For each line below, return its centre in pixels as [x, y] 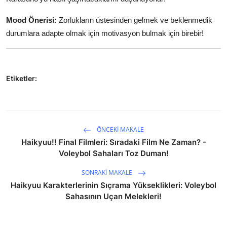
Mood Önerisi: [31, 20]
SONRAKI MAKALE [107, 172]
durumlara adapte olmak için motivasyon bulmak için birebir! [105, 33]
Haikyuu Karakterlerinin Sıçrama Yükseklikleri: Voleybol [113, 185]
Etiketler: [22, 78]
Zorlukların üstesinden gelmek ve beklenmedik [135, 20]
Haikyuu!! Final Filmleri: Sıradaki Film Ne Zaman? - [113, 142]
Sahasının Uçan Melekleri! [113, 196]
